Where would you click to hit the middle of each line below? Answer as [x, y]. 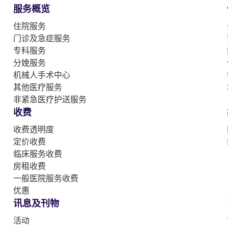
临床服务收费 [38, 154]
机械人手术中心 [42, 75]
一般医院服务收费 [46, 178]
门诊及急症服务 [42, 38]
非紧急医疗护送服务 [50, 99]
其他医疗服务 [38, 87]
